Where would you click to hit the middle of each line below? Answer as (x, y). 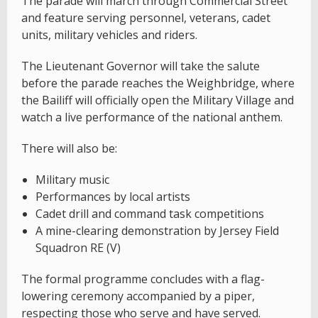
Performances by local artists (113, 196)
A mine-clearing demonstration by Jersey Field (157, 230)
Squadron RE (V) (78, 247)
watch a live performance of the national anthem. (152, 117)
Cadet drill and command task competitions (150, 213)
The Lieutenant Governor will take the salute (141, 66)
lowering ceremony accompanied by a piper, (138, 296)
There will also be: (69, 148)
